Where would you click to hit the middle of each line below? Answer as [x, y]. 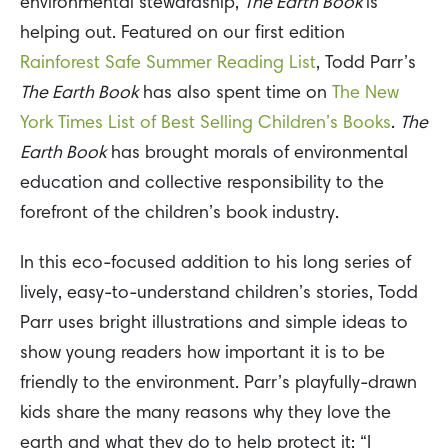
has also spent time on [235, 94]
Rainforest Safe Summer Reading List [168, 64]
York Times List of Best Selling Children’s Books [205, 124]
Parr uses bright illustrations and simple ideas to [214, 324]
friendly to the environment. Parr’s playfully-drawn [218, 384]
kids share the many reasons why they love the [205, 414]
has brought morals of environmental [257, 154]
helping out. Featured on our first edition [182, 34]
